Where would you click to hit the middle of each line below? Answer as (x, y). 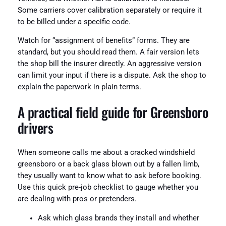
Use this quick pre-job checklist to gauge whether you (108, 188)
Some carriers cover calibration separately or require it (109, 10)
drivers (35, 127)
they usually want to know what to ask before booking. (109, 176)
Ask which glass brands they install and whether (118, 218)
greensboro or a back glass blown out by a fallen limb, (108, 164)
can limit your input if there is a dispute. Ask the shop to (112, 76)
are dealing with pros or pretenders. (77, 199)
